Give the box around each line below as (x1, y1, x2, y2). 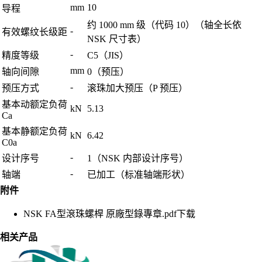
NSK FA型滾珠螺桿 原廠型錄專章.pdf (23, 209, 177, 219)
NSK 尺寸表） (87, 34, 146, 44)
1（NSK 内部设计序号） (87, 153, 188, 164)
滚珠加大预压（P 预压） (87, 83, 188, 94)
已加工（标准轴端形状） (87, 170, 190, 180)
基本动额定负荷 (2, 99, 67, 110)
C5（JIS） (87, 50, 129, 61)
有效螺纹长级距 (2, 27, 67, 37)
